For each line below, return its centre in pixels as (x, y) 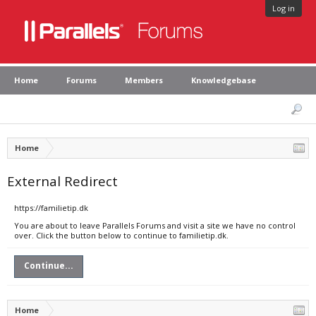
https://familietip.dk (51, 208)
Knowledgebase (224, 80)
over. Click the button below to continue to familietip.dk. (121, 235)
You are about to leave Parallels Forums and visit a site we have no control (155, 225)
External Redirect (62, 181)
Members (144, 80)
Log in (284, 8)
